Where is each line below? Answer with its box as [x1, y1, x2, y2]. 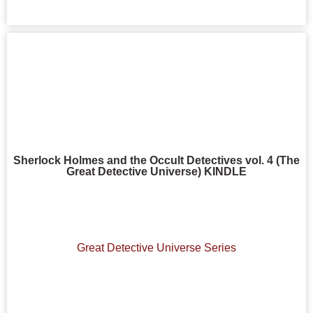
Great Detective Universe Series [77, 242, 236, 254]
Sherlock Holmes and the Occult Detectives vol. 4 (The [13, 154, 300, 166]
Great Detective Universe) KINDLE [66, 165, 247, 177]
